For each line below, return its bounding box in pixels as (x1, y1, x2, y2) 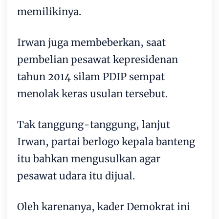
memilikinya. (17, 5, 81, 18)
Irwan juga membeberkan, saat (17, 36, 166, 48)
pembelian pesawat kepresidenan (17, 53, 178, 66)
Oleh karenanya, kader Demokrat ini (17, 200, 190, 213)
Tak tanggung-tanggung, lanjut (17, 118, 170, 131)
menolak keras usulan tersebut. (17, 87, 168, 100)
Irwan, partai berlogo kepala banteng (17, 135, 195, 148)
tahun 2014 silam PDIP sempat (17, 70, 165, 83)
